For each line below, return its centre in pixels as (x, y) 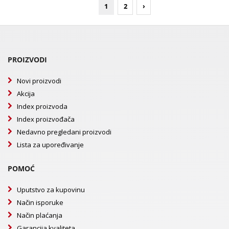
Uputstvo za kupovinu (51, 190)
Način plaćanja (40, 215)
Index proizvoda (42, 107)
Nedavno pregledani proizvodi (64, 132)
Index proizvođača (46, 119)
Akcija (26, 94)
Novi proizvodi (39, 81)
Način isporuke (40, 203)
